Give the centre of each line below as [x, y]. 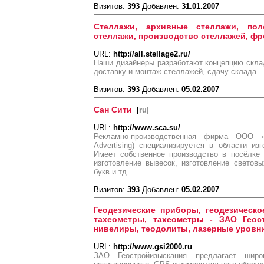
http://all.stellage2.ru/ [152, 54]
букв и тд [110, 172]
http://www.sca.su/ [147, 128]
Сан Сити [113, 110]
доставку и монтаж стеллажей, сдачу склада [175, 72]
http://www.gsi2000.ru [153, 247]
